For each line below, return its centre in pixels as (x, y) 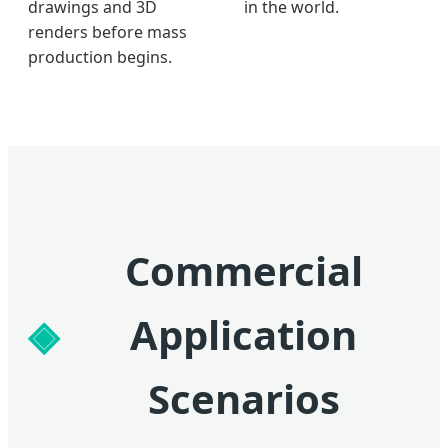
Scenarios (243, 398)
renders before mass (107, 31)
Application (243, 334)
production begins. (100, 56)
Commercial (243, 270)
